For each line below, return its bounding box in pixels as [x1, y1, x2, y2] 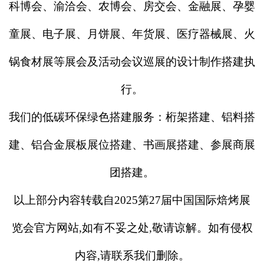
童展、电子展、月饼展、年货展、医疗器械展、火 [9, 28, 255, 40]
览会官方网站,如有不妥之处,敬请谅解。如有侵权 [11, 222, 253, 234]
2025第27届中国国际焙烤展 [114, 194, 250, 206]
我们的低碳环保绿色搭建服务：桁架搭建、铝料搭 [9, 111, 255, 123]
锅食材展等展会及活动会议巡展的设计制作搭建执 [9, 55, 255, 68]
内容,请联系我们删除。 [74, 249, 190, 262]
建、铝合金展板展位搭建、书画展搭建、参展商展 [9, 138, 255, 151]
